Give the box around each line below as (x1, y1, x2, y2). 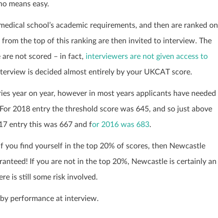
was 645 (120, 105, 149, 113)
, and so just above (149, 105, 212, 113)
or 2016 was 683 (92, 121, 149, 129)
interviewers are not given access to (84, 53, 208, 61)
